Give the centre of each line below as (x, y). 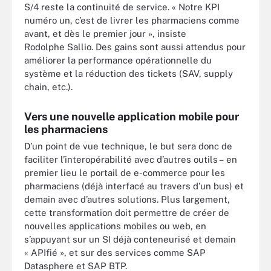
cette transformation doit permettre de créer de (127, 212)
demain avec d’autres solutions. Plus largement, (127, 199)
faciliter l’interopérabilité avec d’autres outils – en (131, 159)
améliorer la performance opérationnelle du (118, 60)
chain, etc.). (48, 87)
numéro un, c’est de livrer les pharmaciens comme (132, 20)
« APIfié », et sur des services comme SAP (115, 252)
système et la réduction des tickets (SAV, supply (129, 73)
